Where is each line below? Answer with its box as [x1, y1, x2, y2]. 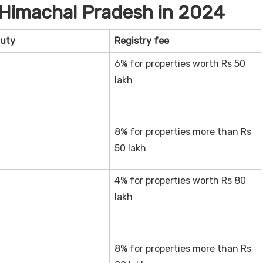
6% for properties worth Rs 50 [114, 58, 245, 69]
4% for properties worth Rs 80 [114, 174, 246, 186]
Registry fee [114, 35, 169, 46]
